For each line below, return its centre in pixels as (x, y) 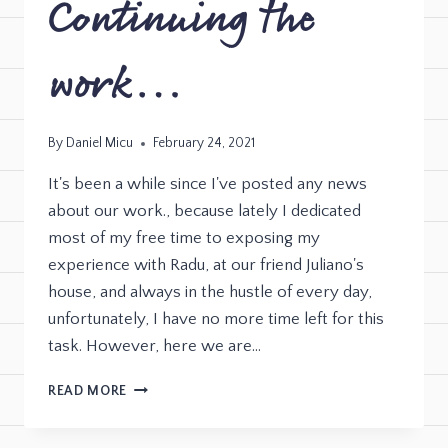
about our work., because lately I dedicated (204, 211)
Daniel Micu (100, 143)
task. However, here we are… (154, 346)
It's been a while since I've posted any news (207, 184)
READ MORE (88, 391)
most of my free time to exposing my (184, 238)
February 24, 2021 (204, 143)
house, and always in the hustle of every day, (210, 292)
